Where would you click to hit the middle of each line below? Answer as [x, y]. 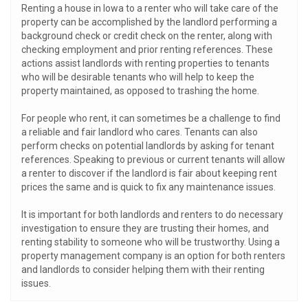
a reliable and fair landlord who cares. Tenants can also [140, 132]
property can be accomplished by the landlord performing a [149, 22]
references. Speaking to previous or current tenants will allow [153, 159]
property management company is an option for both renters [153, 256]
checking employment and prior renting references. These [147, 49]
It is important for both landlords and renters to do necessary [152, 214]
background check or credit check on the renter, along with [147, 36]
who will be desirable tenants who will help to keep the [138, 77]
